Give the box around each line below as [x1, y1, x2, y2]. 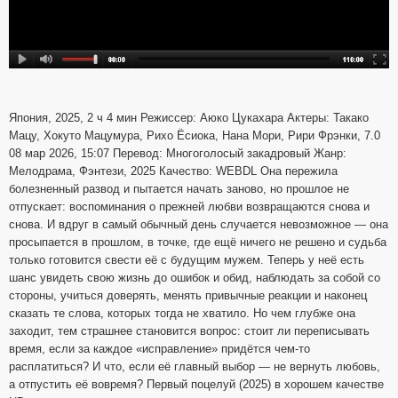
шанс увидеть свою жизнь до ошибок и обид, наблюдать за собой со [9, 270, 380, 284]
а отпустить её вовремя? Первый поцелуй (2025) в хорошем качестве [9, 377, 384, 391]
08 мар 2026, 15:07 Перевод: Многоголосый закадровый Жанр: [9, 146, 346, 160]
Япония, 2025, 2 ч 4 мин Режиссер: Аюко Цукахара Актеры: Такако [9, 110, 369, 124]
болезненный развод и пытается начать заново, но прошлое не [9, 181, 349, 195]
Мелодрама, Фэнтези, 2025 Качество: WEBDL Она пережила [9, 163, 338, 178]
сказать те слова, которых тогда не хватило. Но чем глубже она [9, 306, 355, 320]
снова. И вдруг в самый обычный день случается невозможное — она [9, 217, 388, 231]
